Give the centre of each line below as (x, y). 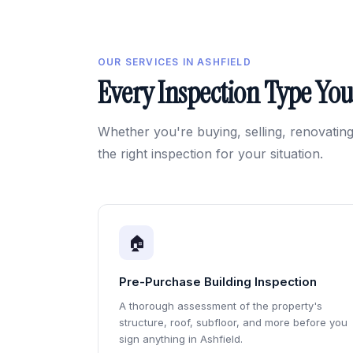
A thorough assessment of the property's (221, 306)
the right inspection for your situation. (210, 154)
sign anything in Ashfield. (181, 339)
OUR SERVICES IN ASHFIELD (175, 62)
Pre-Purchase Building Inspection (218, 282)
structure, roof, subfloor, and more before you (233, 322)
